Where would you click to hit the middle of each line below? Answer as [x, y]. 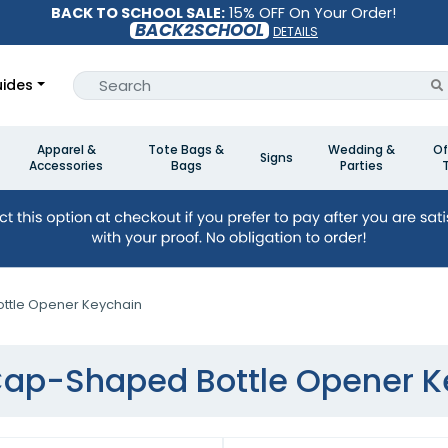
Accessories [66, 165]
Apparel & [66, 149]
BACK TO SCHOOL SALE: [138, 13]
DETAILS [295, 32]
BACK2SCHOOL [199, 30]
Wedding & [361, 149]
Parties [361, 165]
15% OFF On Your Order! [311, 13]
